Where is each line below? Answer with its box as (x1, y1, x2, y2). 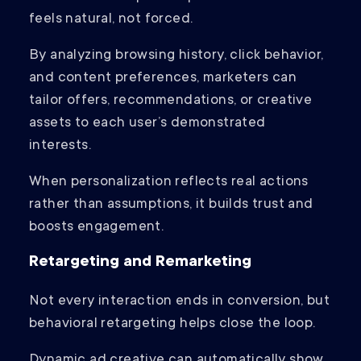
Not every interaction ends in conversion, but (29, 293, 330, 310)
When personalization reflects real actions (29, 174, 309, 191)
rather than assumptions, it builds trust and (29, 197, 313, 214)
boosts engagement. (29, 219, 164, 236)
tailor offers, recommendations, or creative (29, 93, 313, 110)
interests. (29, 138, 95, 155)
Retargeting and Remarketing (29, 254, 251, 272)
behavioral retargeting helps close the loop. (29, 316, 319, 333)
